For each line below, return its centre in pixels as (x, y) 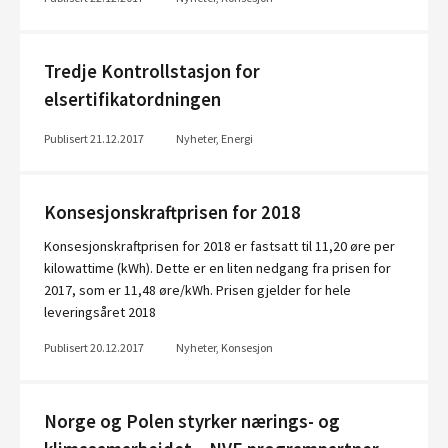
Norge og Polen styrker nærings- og (192, 421)
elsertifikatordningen (132, 99)
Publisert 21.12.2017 (94, 138)
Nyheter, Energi (214, 138)
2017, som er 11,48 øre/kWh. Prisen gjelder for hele (197, 290)
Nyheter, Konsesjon (224, 347)
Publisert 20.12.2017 (94, 347)
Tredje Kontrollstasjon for (152, 71)
